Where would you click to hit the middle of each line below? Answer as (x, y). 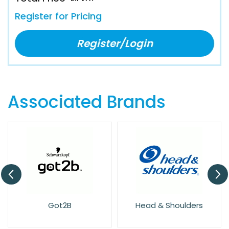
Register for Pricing (58, 16)
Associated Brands (87, 102)
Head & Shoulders (169, 205)
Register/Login (114, 43)
